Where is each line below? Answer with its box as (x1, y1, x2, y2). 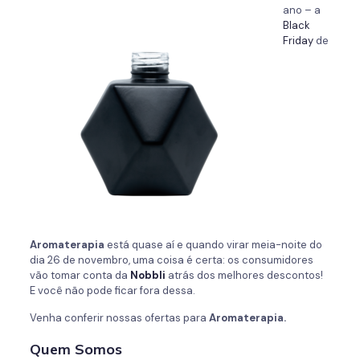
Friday (282, 34, 313, 47)
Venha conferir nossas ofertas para (29, 311, 209, 325)
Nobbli (129, 268, 166, 282)
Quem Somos (29, 340, 122, 358)
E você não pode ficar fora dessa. (29, 284, 195, 297)
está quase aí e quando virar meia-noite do (104, 238, 322, 252)
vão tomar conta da (29, 268, 130, 282)
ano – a (282, 3, 321, 17)
